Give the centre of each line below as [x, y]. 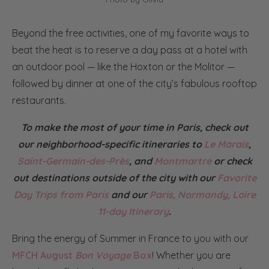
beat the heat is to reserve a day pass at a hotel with [130, 50]
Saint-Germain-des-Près [73, 161]
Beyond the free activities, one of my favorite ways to [131, 33]
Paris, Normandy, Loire [202, 194]
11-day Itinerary [133, 211]
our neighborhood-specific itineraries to [111, 144]
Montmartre [183, 161]
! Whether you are [191, 255]
